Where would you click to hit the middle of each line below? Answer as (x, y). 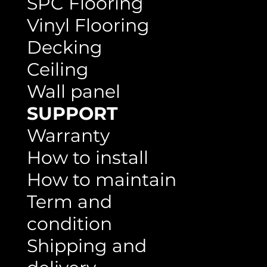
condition (69, 223)
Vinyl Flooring (88, 25)
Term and (69, 201)
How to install (87, 157)
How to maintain (101, 179)
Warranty (68, 135)
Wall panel (73, 91)
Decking (64, 47)
